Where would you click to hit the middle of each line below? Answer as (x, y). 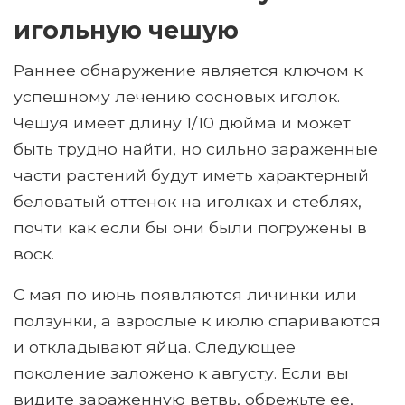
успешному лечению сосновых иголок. (177, 97)
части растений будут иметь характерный (191, 175)
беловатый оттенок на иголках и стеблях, (188, 202)
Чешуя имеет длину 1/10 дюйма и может (182, 123)
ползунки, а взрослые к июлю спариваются (197, 321)
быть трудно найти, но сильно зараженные (196, 149)
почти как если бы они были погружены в (190, 228)
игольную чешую (126, 31)
